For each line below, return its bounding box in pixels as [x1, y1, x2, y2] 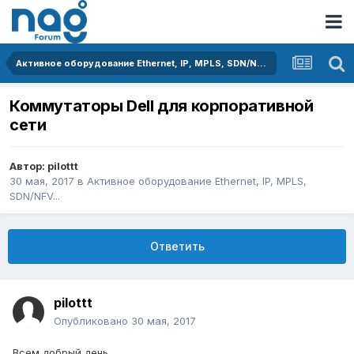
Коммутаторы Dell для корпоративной [9, 96, 314, 116]
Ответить [149, 239, 205, 254]
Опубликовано [54, 314, 131, 328]
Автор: [9, 160, 47, 173]
